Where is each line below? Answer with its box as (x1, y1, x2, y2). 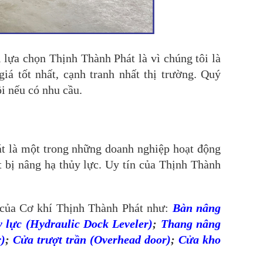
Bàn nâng (172, 201, 221, 214)
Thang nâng (160, 217, 221, 230)
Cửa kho (178, 232, 221, 246)
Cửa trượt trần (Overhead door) (13, 232, 171, 246)
